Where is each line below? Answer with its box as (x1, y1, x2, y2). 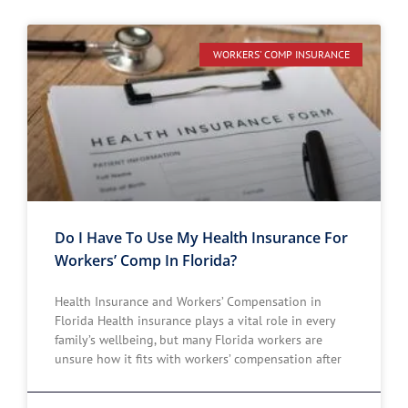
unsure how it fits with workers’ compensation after (55, 351, 342, 367)
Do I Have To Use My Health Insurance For (55, 228, 348, 248)
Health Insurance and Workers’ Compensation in (55, 293, 321, 310)
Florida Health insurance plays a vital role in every (55, 312, 335, 329)
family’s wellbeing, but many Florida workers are (55, 331, 322, 348)
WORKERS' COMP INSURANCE (212, 47, 350, 62)
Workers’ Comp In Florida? (55, 250, 237, 270)
